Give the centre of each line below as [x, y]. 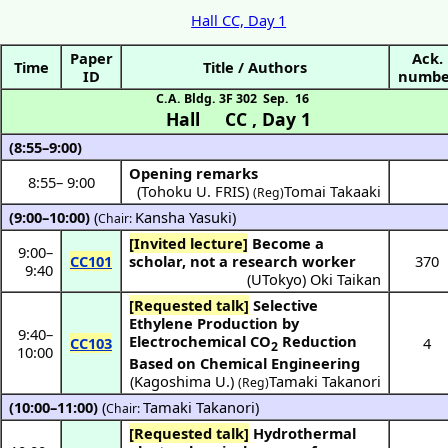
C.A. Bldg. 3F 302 [206, 99]
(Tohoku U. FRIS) [194, 191]
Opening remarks [194, 173]
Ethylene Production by [214, 323]
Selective [284, 305]
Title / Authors [255, 67]
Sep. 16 [286, 99]
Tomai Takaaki [332, 191]
